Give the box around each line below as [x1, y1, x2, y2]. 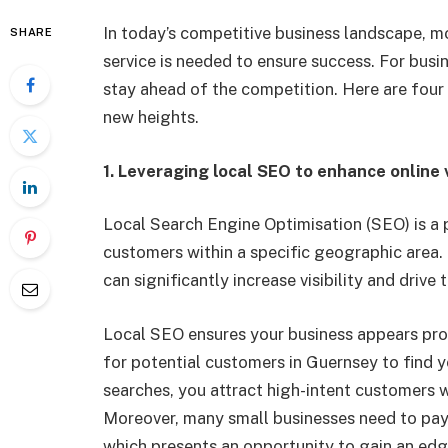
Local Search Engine [103, 214, 264, 235]
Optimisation [264, 214, 362, 235]
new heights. [103, 107, 199, 127]
